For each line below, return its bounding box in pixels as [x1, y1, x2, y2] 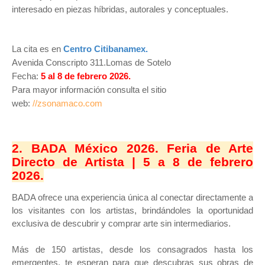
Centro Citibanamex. [63, 44, 148, 54]
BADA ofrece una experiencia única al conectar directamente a [12, 192, 253, 202]
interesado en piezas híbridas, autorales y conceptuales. [12, 4, 228, 14]
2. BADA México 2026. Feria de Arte [12, 141, 253, 155]
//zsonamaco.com [33, 98, 102, 108]
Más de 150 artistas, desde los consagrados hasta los [12, 244, 253, 254]
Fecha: [12, 71, 38, 81]
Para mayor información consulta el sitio [12, 85, 166, 95]
